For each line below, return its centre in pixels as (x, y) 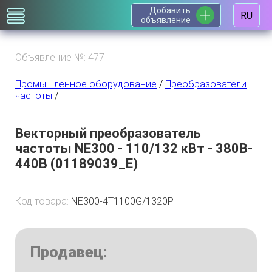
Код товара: (43, 201)
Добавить (170, 10)
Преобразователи (206, 84)
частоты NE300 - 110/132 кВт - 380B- (134, 148)
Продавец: (69, 252)
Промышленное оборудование (86, 84)
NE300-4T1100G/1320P (122, 201)
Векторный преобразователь (108, 133)
